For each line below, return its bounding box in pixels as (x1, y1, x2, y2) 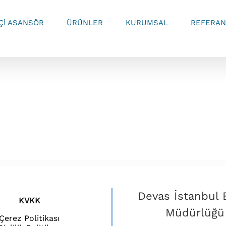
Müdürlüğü (165, 206, 225, 219)
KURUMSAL (126, 18, 168, 27)
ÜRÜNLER (67, 18, 103, 27)
